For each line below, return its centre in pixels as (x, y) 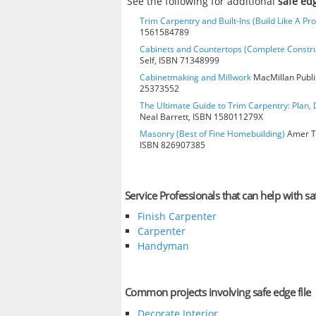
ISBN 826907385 (172, 145)
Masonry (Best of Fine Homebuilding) (212, 133)
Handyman (163, 246)
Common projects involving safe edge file (218, 292)
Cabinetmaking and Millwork (195, 77)
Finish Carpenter (177, 217)
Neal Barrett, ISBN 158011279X (201, 116)
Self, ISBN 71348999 (180, 60)
